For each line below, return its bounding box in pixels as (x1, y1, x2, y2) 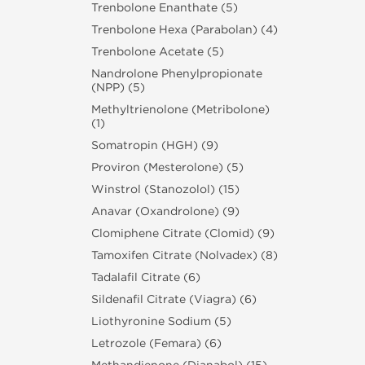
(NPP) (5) (91, 81, 145, 95)
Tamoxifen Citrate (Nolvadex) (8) (91, 248, 278, 262)
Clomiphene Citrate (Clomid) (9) (91, 226, 275, 240)
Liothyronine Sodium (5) (91, 314, 231, 328)
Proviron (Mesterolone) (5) (91, 161, 244, 174)
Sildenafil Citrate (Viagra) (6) (91, 292, 257, 306)
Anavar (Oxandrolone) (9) (91, 204, 240, 218)
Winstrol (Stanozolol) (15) (91, 182, 240, 196)
